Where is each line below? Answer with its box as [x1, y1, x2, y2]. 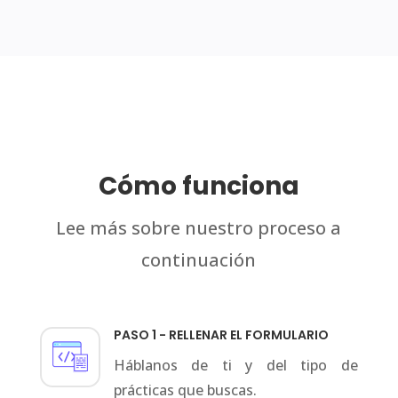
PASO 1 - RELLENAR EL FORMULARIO [113, 326, 329, 345]
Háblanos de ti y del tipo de [113, 355, 358, 376]
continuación [141, 248, 257, 273]
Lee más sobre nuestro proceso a [56, 216, 342, 241]
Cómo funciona [98, 169, 299, 204]
